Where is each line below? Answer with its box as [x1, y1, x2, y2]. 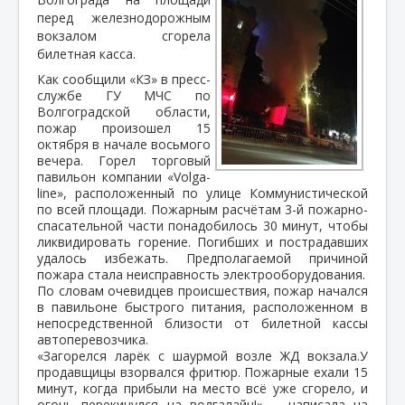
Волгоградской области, [37, 102, 211, 120]
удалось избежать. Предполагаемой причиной [37, 249, 368, 267]
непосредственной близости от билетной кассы [37, 314, 368, 332]
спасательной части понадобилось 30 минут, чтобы [37, 216, 368, 234]
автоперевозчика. [37, 330, 148, 348]
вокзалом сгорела [37, 26, 211, 44]
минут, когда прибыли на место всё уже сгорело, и [37, 379, 368, 397]
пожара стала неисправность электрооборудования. [37, 265, 365, 283]
